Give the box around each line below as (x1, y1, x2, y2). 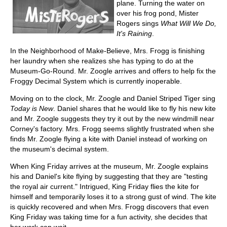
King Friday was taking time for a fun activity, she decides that (10, 212, 207, 221)
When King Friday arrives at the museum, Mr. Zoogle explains (10, 162, 208, 170)
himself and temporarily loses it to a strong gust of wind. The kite (10, 192, 216, 201)
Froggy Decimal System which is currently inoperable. (10, 77, 182, 85)
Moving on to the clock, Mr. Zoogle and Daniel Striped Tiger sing (10, 94, 215, 102)
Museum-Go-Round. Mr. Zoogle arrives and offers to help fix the (10, 66, 216, 75)
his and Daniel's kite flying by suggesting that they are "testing (10, 172, 208, 180)
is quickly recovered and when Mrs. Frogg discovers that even (10, 202, 209, 211)
